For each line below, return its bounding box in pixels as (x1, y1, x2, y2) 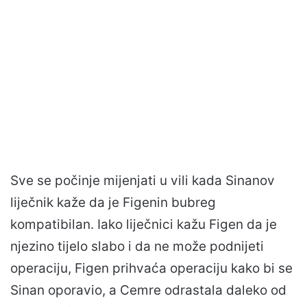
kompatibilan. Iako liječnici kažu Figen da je (10, 216, 277, 232)
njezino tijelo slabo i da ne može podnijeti (10, 238, 264, 254)
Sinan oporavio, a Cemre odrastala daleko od (10, 282, 286, 298)
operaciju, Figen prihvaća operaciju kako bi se (10, 260, 293, 276)
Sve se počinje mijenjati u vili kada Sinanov (10, 172, 275, 188)
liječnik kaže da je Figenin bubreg (10, 194, 216, 210)
